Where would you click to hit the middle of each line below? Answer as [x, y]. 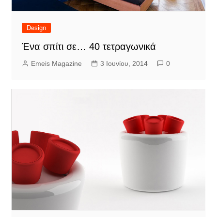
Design [36, 28]
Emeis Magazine [56, 63]
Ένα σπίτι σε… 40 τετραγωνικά [89, 46]
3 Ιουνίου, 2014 [124, 63]
